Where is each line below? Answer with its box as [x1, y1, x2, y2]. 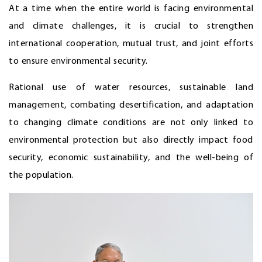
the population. [9, 171, 74, 181]
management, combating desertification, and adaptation [9, 101, 253, 111]
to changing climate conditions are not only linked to [9, 118, 253, 128]
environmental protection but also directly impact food [9, 136, 253, 146]
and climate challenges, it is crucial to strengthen [9, 22, 253, 32]
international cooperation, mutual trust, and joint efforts [9, 39, 253, 49]
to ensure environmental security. [9, 57, 148, 67]
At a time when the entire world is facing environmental [9, 4, 253, 14]
